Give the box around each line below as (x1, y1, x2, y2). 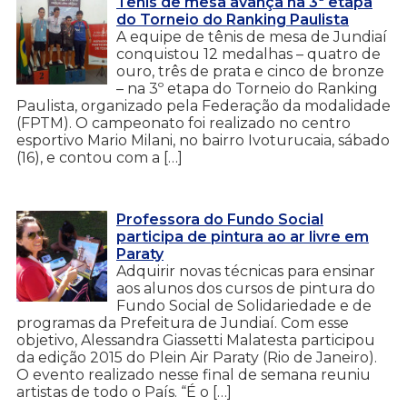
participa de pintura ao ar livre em (116, 227, 369, 245)
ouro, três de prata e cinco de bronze (116, 62, 384, 80)
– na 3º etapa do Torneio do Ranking (116, 79, 378, 97)
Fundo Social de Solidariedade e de (116, 296, 372, 314)
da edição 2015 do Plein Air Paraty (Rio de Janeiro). (16, 348, 377, 366)
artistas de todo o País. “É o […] (16, 382, 232, 401)
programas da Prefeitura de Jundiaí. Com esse (16, 313, 349, 332)
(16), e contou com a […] (16, 148, 183, 166)
